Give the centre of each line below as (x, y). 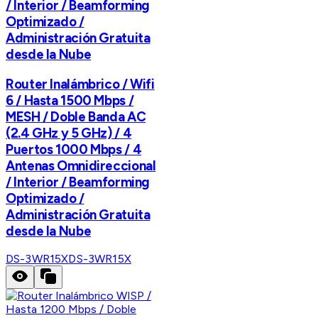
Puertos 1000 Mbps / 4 (74, 149)
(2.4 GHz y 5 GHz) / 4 (69, 133)
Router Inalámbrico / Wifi (80, 84)
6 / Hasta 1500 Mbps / (70, 100)
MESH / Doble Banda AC (76, 116)
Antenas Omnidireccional (81, 165)
